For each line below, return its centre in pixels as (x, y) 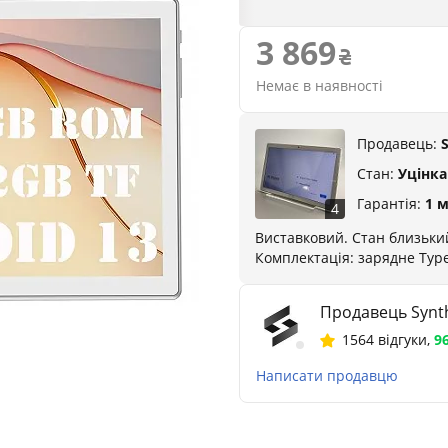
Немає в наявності (319, 85)
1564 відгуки (384, 339)
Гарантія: (391, 203)
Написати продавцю (327, 375)
